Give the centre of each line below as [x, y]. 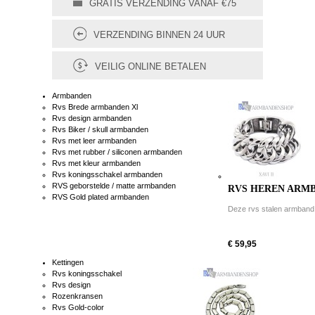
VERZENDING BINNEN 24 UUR [159, 35]
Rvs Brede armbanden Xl [95, 107]
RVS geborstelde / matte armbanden [114, 186]
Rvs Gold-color [78, 308]
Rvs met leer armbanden [94, 141]
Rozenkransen [77, 296]
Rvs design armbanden [92, 118]
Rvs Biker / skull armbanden [100, 130]
